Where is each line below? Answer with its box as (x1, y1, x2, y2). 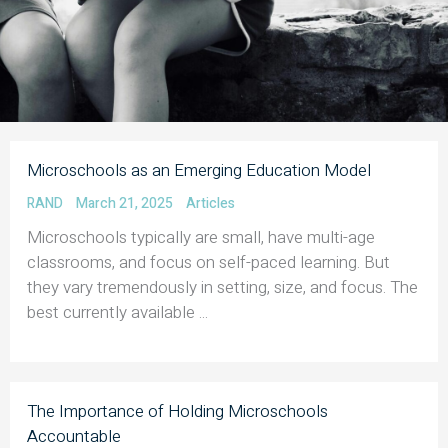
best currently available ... (27, 299, 208, 325)
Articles (186, 192, 235, 214)
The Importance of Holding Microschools (27, 398, 328, 424)
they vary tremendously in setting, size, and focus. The (27, 274, 418, 300)
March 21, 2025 (76, 192, 176, 214)
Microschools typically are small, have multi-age (27, 224, 375, 250)
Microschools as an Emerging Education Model (27, 157, 371, 183)
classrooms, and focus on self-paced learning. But (27, 249, 390, 275)
